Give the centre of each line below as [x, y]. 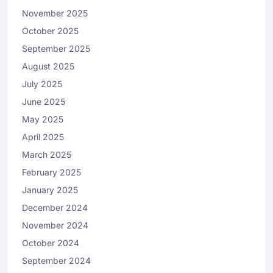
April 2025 [43, 137]
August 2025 [48, 66]
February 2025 [51, 172]
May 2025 [43, 119]
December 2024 [55, 208]
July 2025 [42, 84]
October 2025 [50, 31]
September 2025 [56, 49]
